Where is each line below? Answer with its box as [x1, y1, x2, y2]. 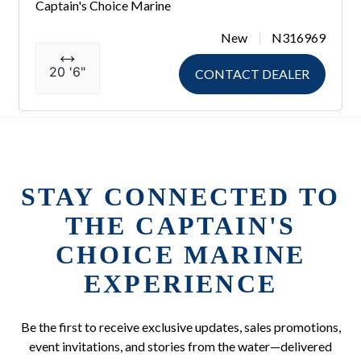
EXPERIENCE [84, 269, 277, 299]
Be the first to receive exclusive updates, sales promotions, [20, 319, 341, 335]
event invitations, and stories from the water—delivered [29, 338, 332, 355]
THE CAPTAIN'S [64, 211, 297, 241]
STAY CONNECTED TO [20, 182, 341, 212]
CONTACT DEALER [195, 66, 310, 82]
